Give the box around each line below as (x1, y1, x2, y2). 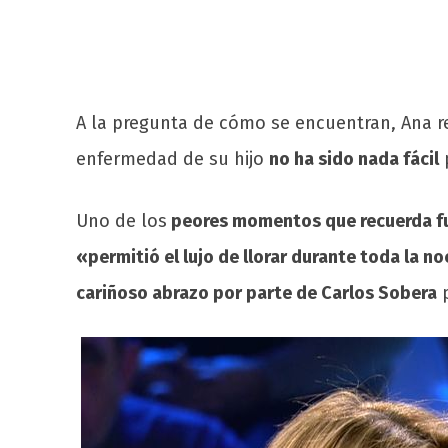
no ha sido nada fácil (269, 148, 439, 171)
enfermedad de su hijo (76, 148, 269, 171)
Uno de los (76, 210, 167, 233)
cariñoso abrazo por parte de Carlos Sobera (76, 282, 437, 305)
